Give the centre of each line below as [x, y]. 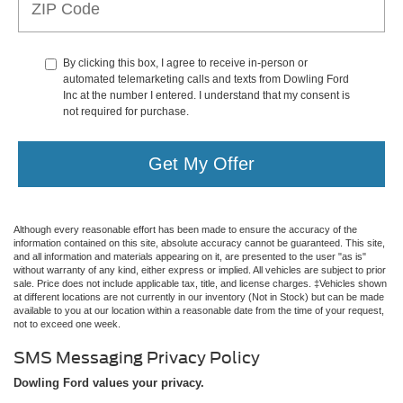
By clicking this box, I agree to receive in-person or [185, 63]
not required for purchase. [126, 111]
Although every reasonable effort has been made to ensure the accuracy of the [185, 229]
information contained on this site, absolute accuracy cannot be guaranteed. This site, [199, 242]
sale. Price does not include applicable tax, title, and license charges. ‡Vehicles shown [200, 283]
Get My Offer [201, 164]
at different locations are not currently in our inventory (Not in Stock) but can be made [199, 296]
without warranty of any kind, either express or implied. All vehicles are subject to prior [200, 269]
